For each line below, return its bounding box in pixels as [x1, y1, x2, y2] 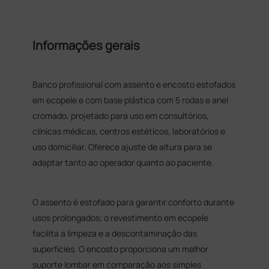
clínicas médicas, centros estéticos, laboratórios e [32, 125, 226, 137]
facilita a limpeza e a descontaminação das [32, 227, 198, 239]
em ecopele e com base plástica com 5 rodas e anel [32, 94, 229, 106]
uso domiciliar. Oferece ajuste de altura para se [32, 141, 213, 153]
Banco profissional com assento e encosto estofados [32, 78, 236, 90]
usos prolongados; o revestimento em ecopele [32, 211, 209, 223]
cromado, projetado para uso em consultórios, [32, 109, 210, 121]
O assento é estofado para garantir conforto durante [32, 196, 235, 208]
